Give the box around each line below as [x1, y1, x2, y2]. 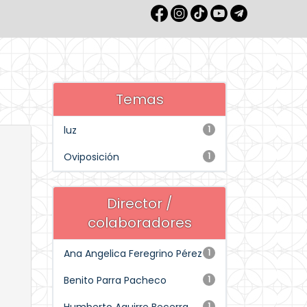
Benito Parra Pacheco [64, 273, 167, 287]
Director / [106, 194, 173, 213]
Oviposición [64, 150, 119, 164]
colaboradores [87, 213, 192, 232]
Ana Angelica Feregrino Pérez [64, 247, 202, 260]
